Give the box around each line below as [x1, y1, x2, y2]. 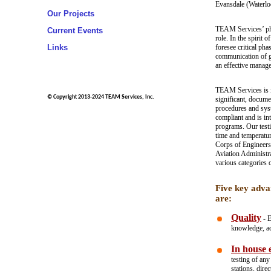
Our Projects [47, 8, 94, 18]
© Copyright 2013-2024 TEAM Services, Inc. [47, 93, 154, 100]
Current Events [47, 25, 103, 35]
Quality [231, 212, 261, 223]
